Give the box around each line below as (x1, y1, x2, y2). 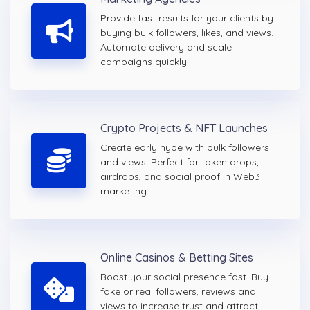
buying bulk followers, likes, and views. (100, 26, 273, 39)
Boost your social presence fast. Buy (100, 271, 268, 284)
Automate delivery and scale (100, 41, 232, 54)
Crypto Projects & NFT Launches (100, 121, 268, 136)
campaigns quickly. (100, 55, 189, 69)
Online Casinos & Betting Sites (100, 250, 253, 265)
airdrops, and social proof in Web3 (100, 170, 260, 183)
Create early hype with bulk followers (100, 141, 269, 154)
